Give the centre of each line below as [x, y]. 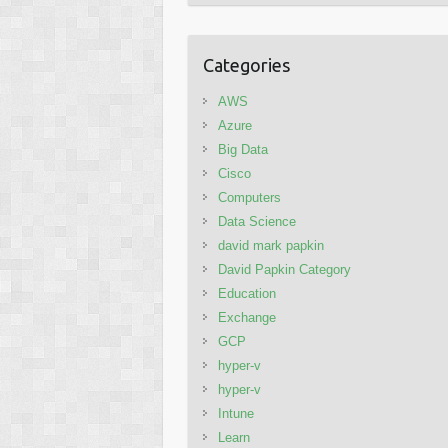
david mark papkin [271, 245]
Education [247, 293]
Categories [247, 65]
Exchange [247, 317]
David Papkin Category [285, 269]
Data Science [257, 221]
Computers [250, 197]
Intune [236, 413]
